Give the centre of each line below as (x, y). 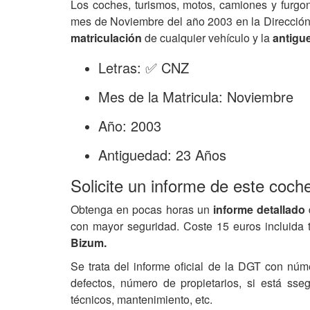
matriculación (106, 38)
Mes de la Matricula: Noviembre (196, 97)
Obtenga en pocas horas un (142, 209)
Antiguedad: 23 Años (162, 155)
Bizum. (89, 243)
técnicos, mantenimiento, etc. (142, 299)
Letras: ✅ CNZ (144, 67)
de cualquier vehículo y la (206, 38)
